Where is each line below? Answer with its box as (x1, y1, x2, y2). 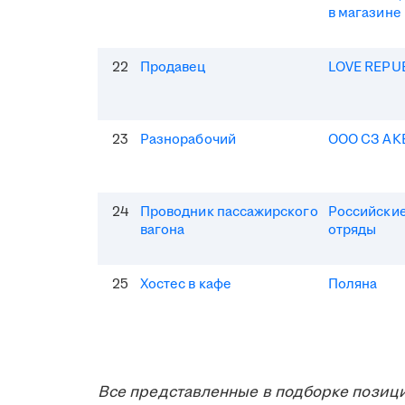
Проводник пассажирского (140, 202, 318, 221)
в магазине (328, 3, 401, 23)
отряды (328, 220, 377, 240)
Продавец (140, 57, 206, 77)
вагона (140, 220, 185, 240)
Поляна (328, 274, 378, 294)
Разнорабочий (140, 129, 236, 149)
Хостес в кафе (140, 274, 231, 294)
